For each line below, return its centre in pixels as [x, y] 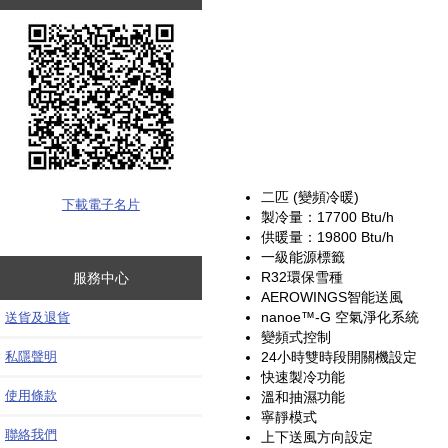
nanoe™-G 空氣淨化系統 [340, 316]
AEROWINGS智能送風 [332, 296]
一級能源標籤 [303, 256]
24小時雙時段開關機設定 [339, 356]
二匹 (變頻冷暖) [310, 196]
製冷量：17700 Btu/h [328, 216]
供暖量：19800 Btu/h [328, 236]
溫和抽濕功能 [303, 396]
